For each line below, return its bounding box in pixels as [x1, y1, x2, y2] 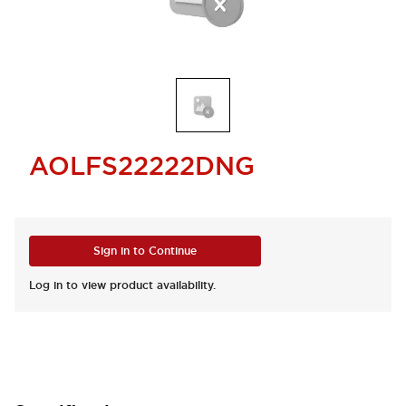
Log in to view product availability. [29, 278, 216, 293]
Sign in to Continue [93, 244, 197, 258]
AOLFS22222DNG [29, 150, 255, 182]
